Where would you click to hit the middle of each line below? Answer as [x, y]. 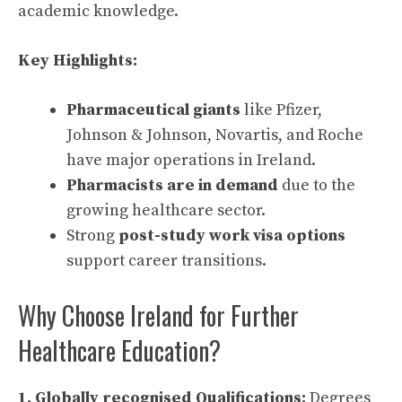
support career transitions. [166, 261]
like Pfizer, [281, 110]
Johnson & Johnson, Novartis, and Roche [215, 135]
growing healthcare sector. [166, 211]
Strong [92, 236]
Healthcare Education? [119, 351]
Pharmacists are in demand [172, 186]
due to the [317, 186]
